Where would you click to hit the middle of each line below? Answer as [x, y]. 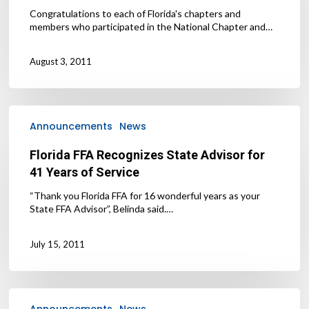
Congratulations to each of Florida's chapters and [136, 13]
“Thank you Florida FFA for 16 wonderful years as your [145, 196]
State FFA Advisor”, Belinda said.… [102, 209]
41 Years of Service [85, 172]
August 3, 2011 [61, 62]
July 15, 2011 [58, 244]
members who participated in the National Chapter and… [151, 26]
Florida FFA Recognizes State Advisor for [148, 155]
